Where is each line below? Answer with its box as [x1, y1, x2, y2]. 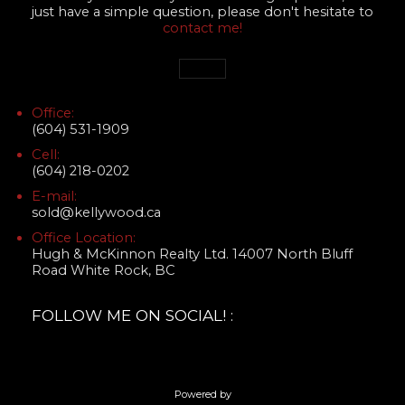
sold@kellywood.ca [32, 204, 161, 221]
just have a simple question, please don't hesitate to [32, 4, 373, 21]
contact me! [163, 20, 242, 37]
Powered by [174, 388, 231, 401]
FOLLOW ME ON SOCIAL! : [32, 306, 233, 325]
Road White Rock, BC [32, 262, 175, 279]
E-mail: [32, 188, 77, 205]
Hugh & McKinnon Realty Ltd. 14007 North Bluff [32, 246, 353, 263]
